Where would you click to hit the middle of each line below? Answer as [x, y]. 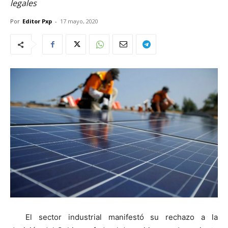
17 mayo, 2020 [79, 21]
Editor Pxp [37, 21]
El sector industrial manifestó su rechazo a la [122, 217]
